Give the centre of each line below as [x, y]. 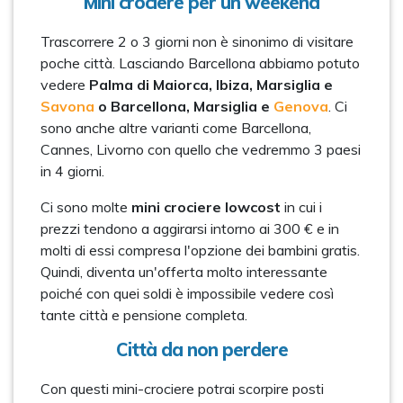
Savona [67, 106]
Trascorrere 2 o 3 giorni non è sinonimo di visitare [197, 41]
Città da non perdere [201, 349]
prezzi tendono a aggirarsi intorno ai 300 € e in [190, 228]
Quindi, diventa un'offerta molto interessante [184, 272]
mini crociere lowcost [206, 207]
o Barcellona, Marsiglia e [184, 106]
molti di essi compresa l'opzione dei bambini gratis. [200, 250]
